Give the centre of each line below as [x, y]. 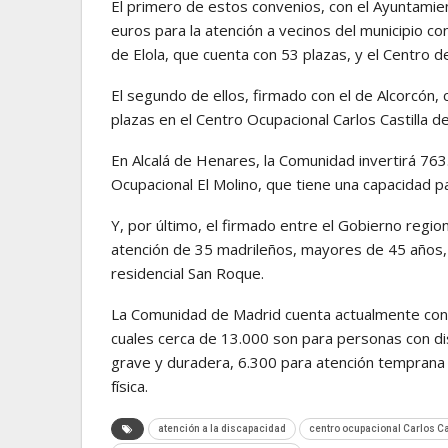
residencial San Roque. [187, 273]
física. [129, 386]
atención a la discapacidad [222, 429]
